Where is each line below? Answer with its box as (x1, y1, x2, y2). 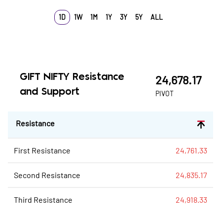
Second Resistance (14, 170, 80, 180)
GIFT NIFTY (20, 73, 69, 82)
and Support (20, 87, 79, 97)
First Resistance (14, 146, 71, 155)
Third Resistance (14, 195, 73, 204)
